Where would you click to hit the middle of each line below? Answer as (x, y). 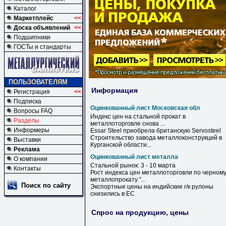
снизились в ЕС (112, 194)
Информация (115, 90)
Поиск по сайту (46, 185)
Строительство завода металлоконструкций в (156, 138)
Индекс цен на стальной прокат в (138, 117)
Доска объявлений (42, 28)
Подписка (27, 101)
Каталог (25, 9)
